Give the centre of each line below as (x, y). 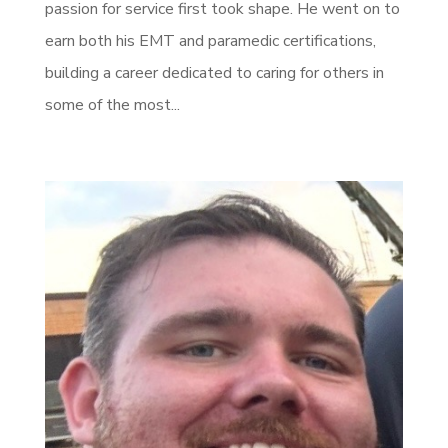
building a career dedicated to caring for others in (214, 72)
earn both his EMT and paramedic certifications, (210, 40)
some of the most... (112, 104)
